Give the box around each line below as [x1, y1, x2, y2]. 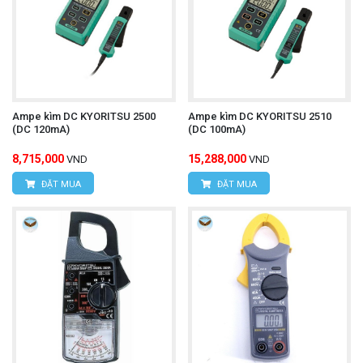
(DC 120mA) [12, 122, 70, 135]
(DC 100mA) [187, 122, 246, 135]
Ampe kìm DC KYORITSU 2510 [187, 109, 331, 122]
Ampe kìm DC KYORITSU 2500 [12, 109, 156, 122]
